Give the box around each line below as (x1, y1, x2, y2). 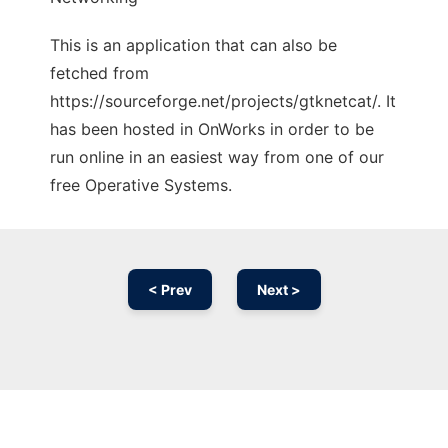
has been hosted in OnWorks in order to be (50, 119, 374, 140)
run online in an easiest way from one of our (50, 147, 384, 168)
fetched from (50, 63, 149, 84)
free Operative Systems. (50, 175, 232, 196)
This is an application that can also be (50, 35, 337, 56)
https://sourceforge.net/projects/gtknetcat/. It (50, 91, 396, 112)
